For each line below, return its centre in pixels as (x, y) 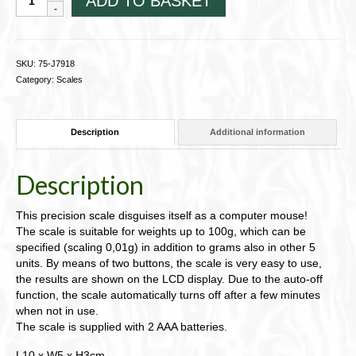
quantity (38, 87)
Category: (36, 79)
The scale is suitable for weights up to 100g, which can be (161, 231)
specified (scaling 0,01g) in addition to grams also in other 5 (166, 247)
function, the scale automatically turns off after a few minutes (168, 294)
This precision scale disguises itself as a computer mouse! (162, 215)
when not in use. (57, 310)
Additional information (257, 132)
